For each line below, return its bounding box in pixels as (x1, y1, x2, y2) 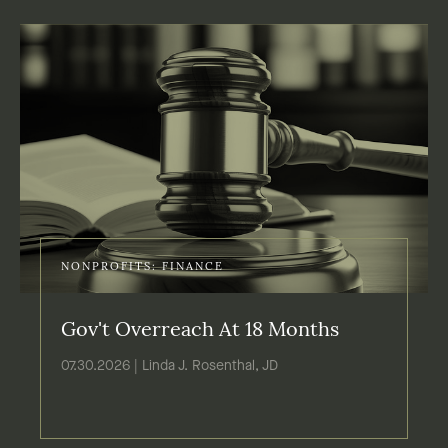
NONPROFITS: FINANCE (61, 262, 224, 274)
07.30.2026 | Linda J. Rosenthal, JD (61, 359, 278, 374)
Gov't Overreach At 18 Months (61, 321, 339, 342)
